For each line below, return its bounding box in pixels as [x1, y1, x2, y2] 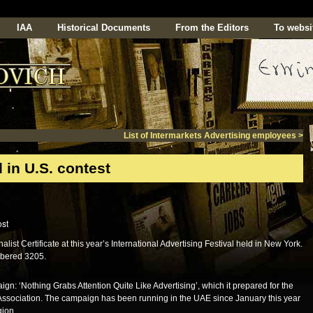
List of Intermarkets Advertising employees [124, 131, 298, 140]
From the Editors [175, 22, 249, 33]
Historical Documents [57, 22, 150, 33]
